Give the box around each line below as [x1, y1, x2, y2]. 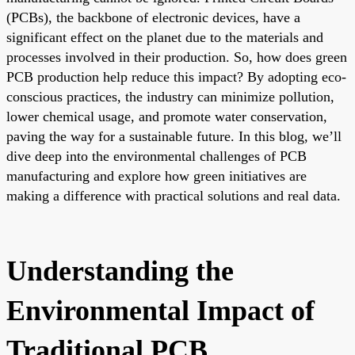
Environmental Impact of [6, 294, 315, 326]
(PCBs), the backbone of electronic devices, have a [6, 9, 300, 25]
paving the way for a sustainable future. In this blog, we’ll [6, 128, 342, 144]
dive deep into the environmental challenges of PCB [6, 147, 307, 164]
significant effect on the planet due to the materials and [6, 29, 323, 45]
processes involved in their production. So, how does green [6, 48, 347, 65]
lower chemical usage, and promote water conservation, [6, 108, 327, 124]
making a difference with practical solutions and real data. [6, 187, 341, 204]
